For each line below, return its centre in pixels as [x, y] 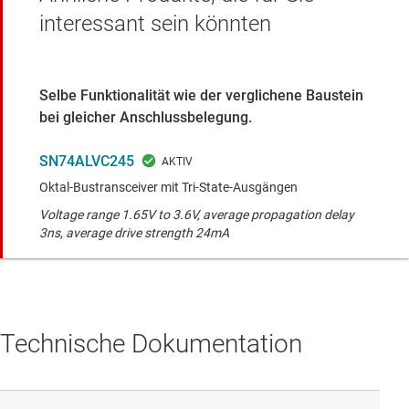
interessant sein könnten [155, 24]
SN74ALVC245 [87, 162]
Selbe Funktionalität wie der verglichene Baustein [201, 96]
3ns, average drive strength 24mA [134, 233]
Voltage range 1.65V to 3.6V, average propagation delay [197, 215]
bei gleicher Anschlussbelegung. [146, 118]
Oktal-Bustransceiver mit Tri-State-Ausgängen [168, 188]
